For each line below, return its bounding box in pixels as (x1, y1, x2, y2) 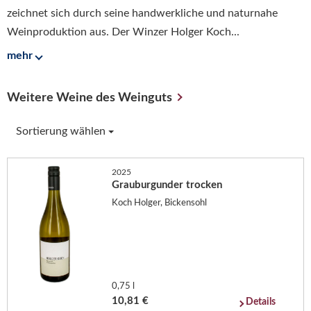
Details (246, 297, 276, 308)
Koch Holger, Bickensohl (112, 198, 208, 208)
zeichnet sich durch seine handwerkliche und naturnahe (7, 7, 278, 19)
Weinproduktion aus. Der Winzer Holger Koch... (7, 26, 239, 37)
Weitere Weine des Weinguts (7, 92, 172, 105)
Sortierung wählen (16, 126, 108, 137)
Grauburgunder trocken (112, 180, 223, 191)
